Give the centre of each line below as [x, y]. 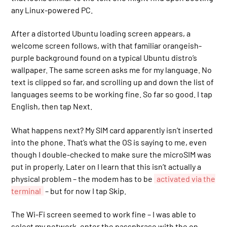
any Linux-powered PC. [52, 10]
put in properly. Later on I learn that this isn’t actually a [106, 166]
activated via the [186, 178]
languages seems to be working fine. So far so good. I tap [112, 94]
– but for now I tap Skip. [85, 191]
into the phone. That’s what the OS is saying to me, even [109, 142]
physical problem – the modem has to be [83, 178]
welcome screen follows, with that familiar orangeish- [107, 46]
